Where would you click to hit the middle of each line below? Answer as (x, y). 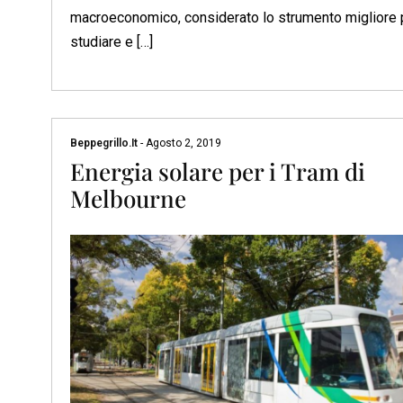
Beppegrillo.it (105, 143)
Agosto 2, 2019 (182, 143)
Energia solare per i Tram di (218, 172)
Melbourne (128, 199)
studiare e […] (112, 42)
